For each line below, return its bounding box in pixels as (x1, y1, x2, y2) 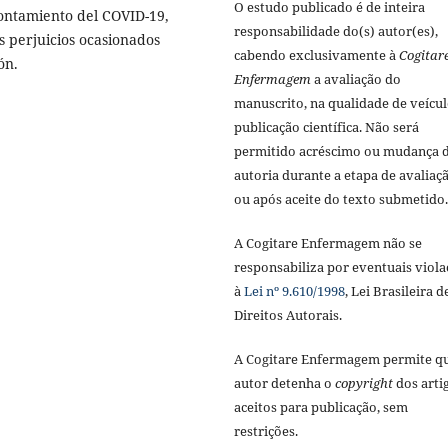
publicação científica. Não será (234, 118, 419, 137)
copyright (335, 374, 393, 393)
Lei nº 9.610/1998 (244, 282, 345, 301)
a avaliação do (311, 70, 401, 89)
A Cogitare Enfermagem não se (234, 234, 422, 253)
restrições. (234, 422, 298, 441)
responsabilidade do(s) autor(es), (234, 22, 438, 41)
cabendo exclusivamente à (234, 46, 399, 65)
